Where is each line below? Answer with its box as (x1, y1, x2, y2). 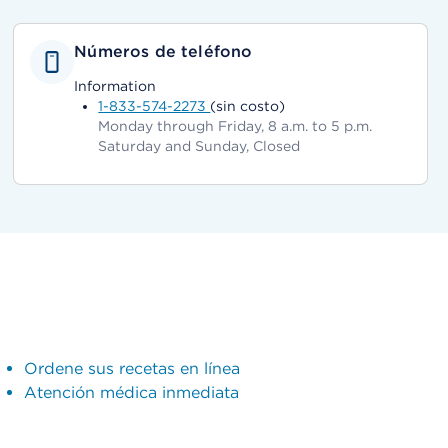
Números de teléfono (74, 42, 253, 61)
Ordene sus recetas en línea (23, 359, 240, 378)
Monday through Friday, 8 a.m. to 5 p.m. (98, 118, 373, 134)
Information (74, 78, 157, 94)
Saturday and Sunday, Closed (98, 138, 301, 154)
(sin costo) (210, 98, 286, 114)
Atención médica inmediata (23, 383, 239, 402)
